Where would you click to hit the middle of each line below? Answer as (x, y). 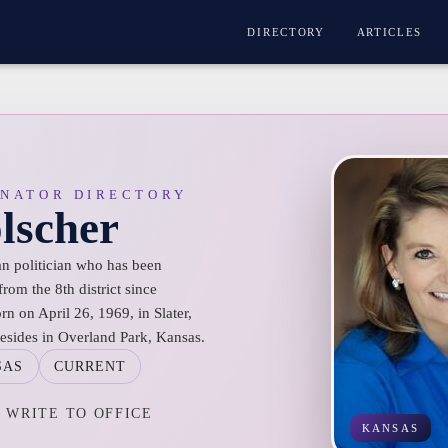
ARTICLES (389, 32)
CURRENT (90, 366)
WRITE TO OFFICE (79, 413)
